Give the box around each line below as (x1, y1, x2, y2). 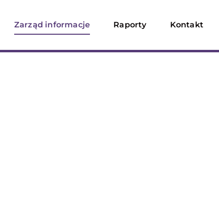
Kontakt (170, 20, 203, 29)
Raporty (113, 20, 147, 29)
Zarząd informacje (14, 20, 90, 29)
